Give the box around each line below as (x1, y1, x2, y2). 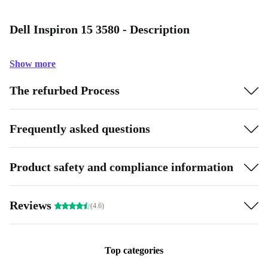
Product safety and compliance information (10, 160, 233, 173)
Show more (10, 59, 56, 69)
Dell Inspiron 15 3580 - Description (10, 23, 190, 36)
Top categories (105, 245, 163, 255)
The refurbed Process (10, 83, 120, 97)
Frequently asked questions (10, 121, 150, 135)
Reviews (10, 198, 54, 212)
